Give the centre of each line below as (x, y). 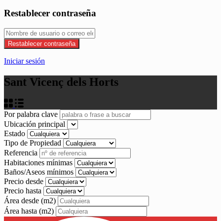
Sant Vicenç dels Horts (61, 82)
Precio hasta (24, 190)
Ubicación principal (36, 124)
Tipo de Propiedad (34, 143)
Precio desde (25, 181)
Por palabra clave (32, 114)
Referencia (22, 152)
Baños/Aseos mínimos (40, 172)
